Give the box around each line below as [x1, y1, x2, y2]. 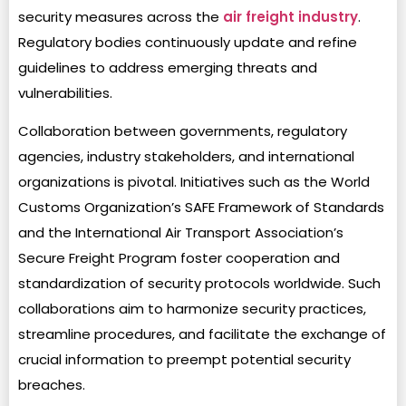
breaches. [18, 374, 85, 394]
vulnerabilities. [18, 82, 112, 102]
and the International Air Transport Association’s [18, 222, 343, 242]
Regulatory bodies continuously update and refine [18, 32, 357, 52]
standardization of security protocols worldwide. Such [18, 273, 381, 293]
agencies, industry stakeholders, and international [18, 146, 354, 166]
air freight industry [223, 6, 358, 26]
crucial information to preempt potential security [18, 349, 351, 369]
